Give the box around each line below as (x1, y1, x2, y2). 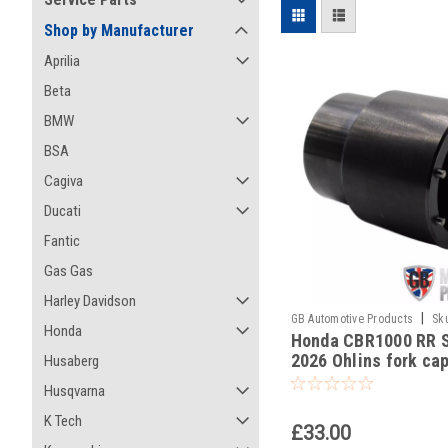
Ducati (44, 202, 81, 220)
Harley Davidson (44, 292, 136, 310)
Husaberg (44, 352, 99, 370)
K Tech (44, 412, 82, 430)
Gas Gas (44, 262, 93, 280)
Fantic (44, 232, 80, 250)
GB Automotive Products (290, 311, 414, 326)
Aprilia (44, 52, 80, 70)
